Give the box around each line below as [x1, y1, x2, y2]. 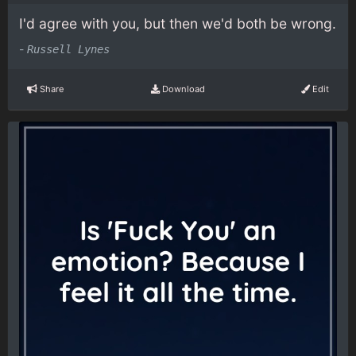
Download [159, 83, 205, 95]
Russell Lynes [27, 42, 110, 56]
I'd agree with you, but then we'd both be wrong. [19, 15, 336, 33]
